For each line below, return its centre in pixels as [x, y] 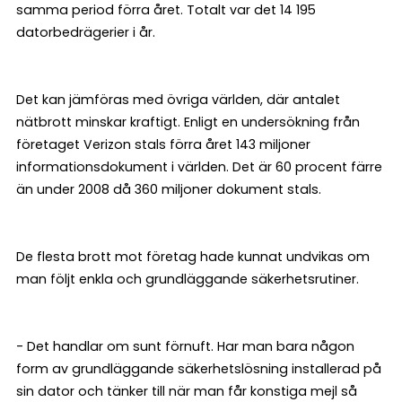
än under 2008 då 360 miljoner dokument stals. [169, 190]
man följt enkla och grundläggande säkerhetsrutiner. [188, 280]
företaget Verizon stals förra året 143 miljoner [163, 145]
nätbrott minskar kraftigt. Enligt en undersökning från [188, 122]
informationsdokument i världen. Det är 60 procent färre [199, 167]
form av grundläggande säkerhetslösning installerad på [199, 369]
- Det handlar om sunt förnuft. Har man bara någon [185, 347]
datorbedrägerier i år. [86, 33]
